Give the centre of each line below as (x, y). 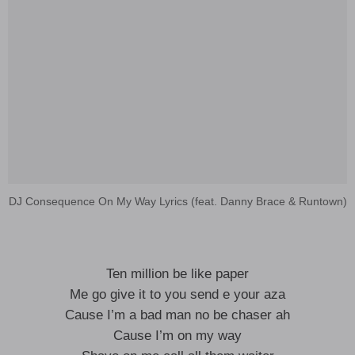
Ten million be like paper (177, 274)
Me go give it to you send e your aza (177, 294)
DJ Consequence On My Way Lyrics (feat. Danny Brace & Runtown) (177, 201)
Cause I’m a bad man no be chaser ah (177, 315)
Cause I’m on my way (177, 336)
